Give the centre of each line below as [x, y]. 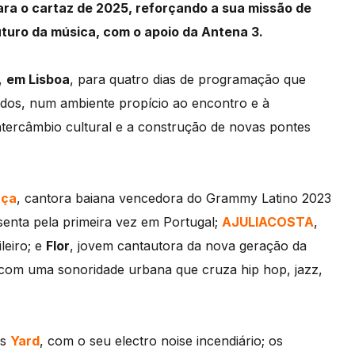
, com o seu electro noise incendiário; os [161, 341]
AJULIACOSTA [268, 222]
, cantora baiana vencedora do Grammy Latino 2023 [174, 198]
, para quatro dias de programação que [188, 79]
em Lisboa [38, 79]
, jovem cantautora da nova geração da [188, 246]
